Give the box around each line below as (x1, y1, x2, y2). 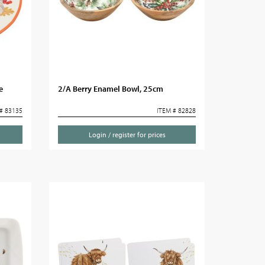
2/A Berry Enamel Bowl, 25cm (58, 83, 164, 94)
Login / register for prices (88, 130, 166, 139)
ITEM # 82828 (156, 106, 196, 115)
